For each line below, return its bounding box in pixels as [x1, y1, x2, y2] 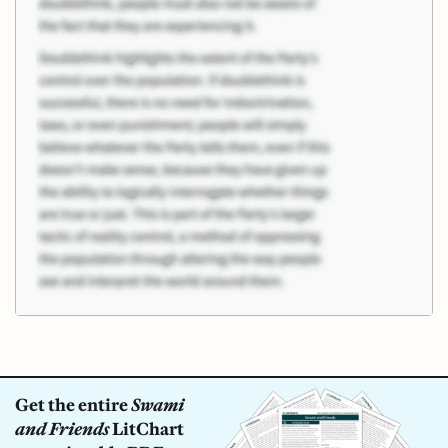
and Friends [15, 418, 109, 440]
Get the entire [15, 394, 131, 416]
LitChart [109, 418, 184, 440]
